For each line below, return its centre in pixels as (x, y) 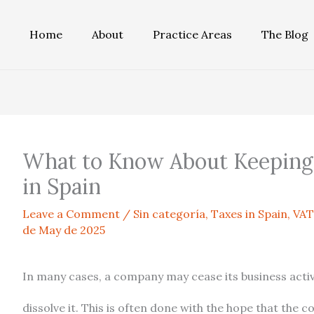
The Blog (285, 34)
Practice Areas (192, 34)
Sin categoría (169, 214)
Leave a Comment (71, 214)
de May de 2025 (64, 230)
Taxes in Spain (249, 214)
